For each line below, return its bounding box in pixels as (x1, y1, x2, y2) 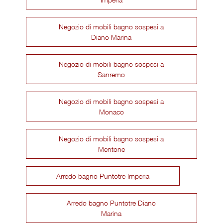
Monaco (99, 107, 124, 116)
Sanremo (98, 70, 125, 79)
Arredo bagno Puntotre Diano (67, 198, 156, 207)
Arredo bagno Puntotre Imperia (56, 171, 150, 180)
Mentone (98, 144, 125, 153)
